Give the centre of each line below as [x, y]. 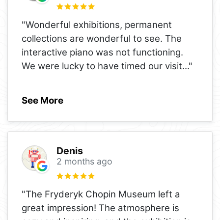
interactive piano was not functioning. [102, 53]
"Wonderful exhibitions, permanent [97, 25]
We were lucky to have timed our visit [102, 66]
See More [42, 101]
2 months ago [84, 162]
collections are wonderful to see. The [102, 39]
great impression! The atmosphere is [100, 208]
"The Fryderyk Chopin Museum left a [101, 194]
